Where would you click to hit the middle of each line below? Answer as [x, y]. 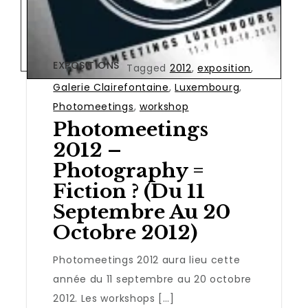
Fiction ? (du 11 [129, 192]
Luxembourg [207, 88]
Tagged [148, 68]
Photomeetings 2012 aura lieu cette [147, 260]
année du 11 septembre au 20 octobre [152, 279]
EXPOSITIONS [86, 66]
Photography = [129, 171]
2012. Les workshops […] [114, 299]
